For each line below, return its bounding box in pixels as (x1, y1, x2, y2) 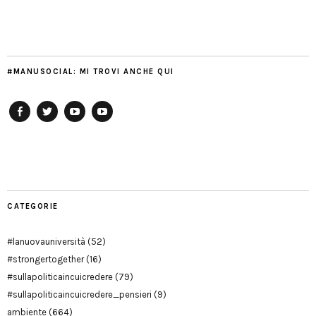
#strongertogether (7, 254, 84, 265)
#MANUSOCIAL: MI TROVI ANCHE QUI (7, 67, 174, 77)
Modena (92, 143, 133, 157)
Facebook (9, 121, 59, 135)
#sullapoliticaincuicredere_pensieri (7, 289, 152, 300)
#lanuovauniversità (7, 236, 85, 248)
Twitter (37, 121, 73, 135)
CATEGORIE (7, 202, 59, 212)
